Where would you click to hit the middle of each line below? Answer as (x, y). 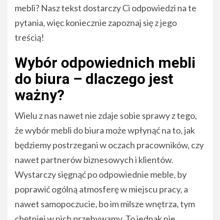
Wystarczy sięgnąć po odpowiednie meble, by (101, 175)
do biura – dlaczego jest (94, 79)
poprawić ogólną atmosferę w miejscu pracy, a (101, 189)
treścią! (29, 38)
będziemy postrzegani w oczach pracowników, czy (109, 145)
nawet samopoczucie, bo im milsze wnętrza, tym (105, 204)
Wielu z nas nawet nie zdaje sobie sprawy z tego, (106, 116)
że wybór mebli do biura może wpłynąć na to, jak (105, 130)
